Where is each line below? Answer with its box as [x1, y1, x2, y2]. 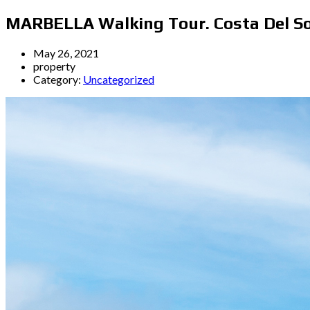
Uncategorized [83, 72, 154, 86]
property [33, 59, 75, 73]
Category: [33, 72, 83, 86]
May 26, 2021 [33, 46, 99, 60]
